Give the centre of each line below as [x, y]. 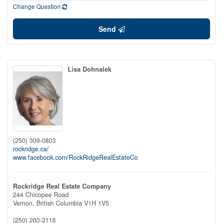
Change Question [38, 6]
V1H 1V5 [97, 203]
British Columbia [59, 203]
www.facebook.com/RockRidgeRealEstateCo [75, 157]
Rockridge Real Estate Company [62, 186]
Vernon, [25, 203]
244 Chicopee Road [41, 194]
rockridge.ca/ [31, 149]
